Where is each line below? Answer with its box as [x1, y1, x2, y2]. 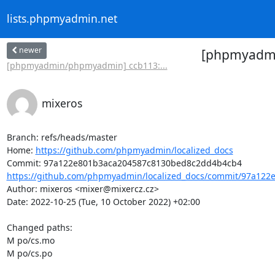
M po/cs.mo [6, 234, 55, 246]
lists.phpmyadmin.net [6, 11, 117, 26]
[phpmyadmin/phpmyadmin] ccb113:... [6, 59, 168, 71]
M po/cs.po [6, 247, 52, 259]
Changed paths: [6, 221, 75, 233]
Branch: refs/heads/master [6, 131, 117, 143]
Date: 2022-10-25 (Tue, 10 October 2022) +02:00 [6, 195, 200, 207]
